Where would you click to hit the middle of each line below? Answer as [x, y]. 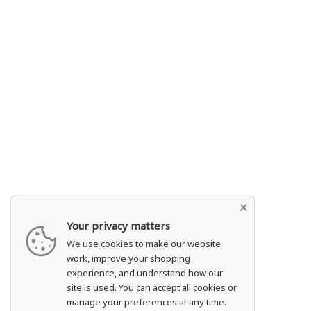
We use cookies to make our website [144, 244]
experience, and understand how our [145, 273]
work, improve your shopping [128, 258]
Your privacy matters [118, 226]
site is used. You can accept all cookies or [152, 287]
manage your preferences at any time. [146, 302]
